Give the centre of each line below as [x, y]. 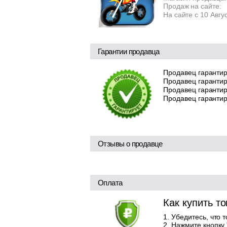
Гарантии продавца [129, 51]
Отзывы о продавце [130, 143]
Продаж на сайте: [192, 6]
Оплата [110, 182]
